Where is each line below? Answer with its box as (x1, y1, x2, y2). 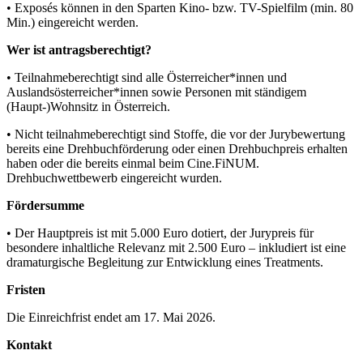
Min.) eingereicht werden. (6, 15, 142, 29)
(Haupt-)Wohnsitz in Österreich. (6, 99, 170, 113)
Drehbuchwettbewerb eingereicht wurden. (6, 170, 222, 185)
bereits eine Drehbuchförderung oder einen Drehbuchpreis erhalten (6, 141, 348, 156)
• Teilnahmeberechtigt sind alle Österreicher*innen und (6, 70, 287, 84)
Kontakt (6, 337, 52, 352)
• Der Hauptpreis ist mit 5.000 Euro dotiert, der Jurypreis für (6, 225, 314, 240)
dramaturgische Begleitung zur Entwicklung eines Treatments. (6, 254, 323, 269)
